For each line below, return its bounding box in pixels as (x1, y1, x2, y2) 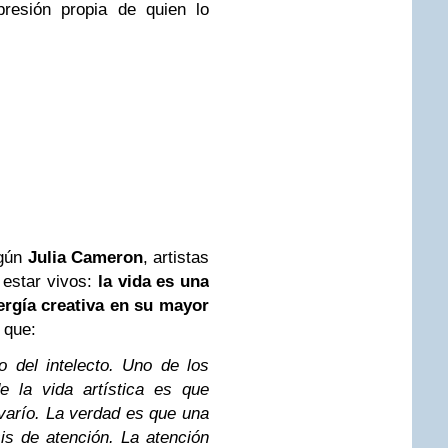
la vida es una (97, 272, 210, 291)
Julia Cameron (27, 248, 143, 267)
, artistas (142, 248, 209, 267)
